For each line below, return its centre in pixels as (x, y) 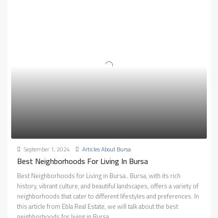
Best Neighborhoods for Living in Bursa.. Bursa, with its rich (99, 176)
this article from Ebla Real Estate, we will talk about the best (98, 207)
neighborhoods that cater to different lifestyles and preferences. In (108, 196)
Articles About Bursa (107, 149)
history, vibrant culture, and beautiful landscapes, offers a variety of (108, 186)
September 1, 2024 (46, 149)
